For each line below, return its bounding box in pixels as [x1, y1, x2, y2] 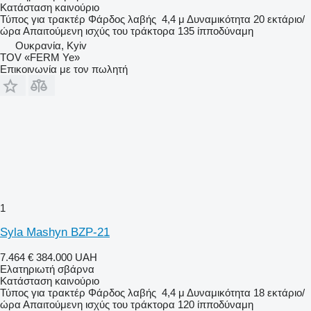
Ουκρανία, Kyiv [15, 39, 87, 51]
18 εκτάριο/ [253, 286, 305, 299]
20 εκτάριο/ [253, 12, 305, 25]
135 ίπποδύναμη [178, 24, 253, 37]
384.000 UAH [36, 251, 97, 263]
